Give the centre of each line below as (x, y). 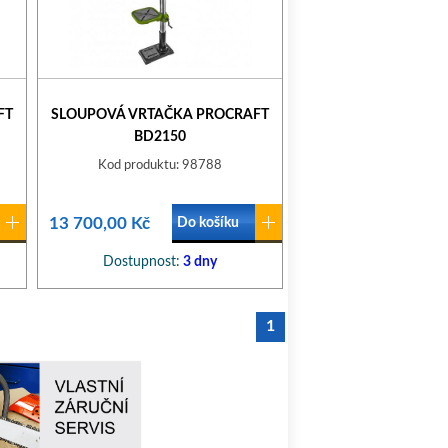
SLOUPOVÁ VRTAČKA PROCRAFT (160, 115)
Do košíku (208, 223)
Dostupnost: (141, 262)
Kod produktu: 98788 (160, 165)
